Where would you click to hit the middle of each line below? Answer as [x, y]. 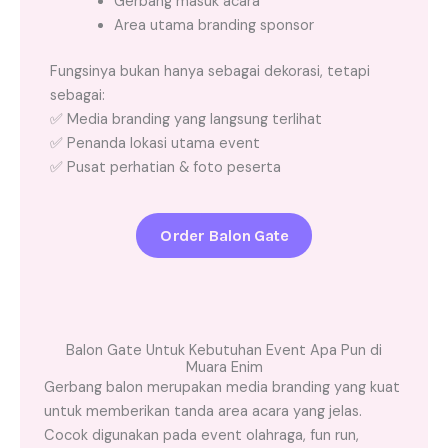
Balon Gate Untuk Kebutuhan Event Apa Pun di [224, 350]
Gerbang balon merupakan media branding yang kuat [222, 387]
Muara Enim [224, 367]
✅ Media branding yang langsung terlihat [186, 119]
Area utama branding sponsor [213, 25]
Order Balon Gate [224, 235]
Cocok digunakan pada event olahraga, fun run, [201, 435]
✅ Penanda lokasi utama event [155, 143]
